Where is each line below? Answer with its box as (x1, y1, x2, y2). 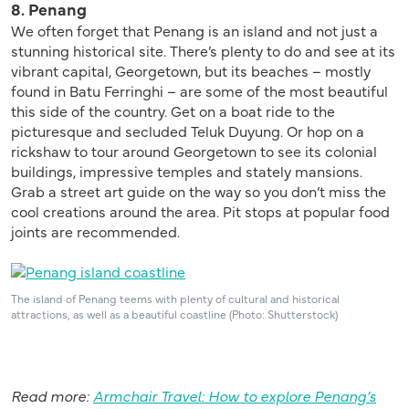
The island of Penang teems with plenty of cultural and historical (11, 290, 340, 307)
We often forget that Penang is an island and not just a (11, 20, 378, 41)
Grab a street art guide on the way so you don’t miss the (11, 181, 386, 202)
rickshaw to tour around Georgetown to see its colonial (11, 141, 377, 162)
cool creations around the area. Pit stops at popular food (11, 201, 390, 222)
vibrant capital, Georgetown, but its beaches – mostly (11, 60, 371, 81)
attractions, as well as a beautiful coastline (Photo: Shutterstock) (11, 306, 338, 322)
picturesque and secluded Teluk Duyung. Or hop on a (11, 121, 364, 142)
